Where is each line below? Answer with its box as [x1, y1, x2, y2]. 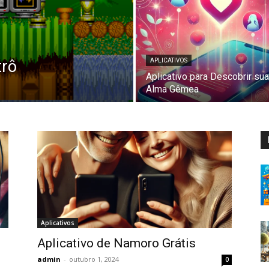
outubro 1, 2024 [69, 255, 119, 264]
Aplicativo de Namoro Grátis [37, 236, 196, 250]
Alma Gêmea [146, 83, 199, 95]
